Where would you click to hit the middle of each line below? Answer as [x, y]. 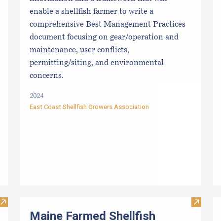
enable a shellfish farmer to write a [92, 12]
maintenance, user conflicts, [79, 50]
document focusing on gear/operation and [104, 37]
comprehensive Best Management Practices [108, 24]
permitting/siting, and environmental [97, 63]
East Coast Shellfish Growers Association [89, 107]
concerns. [47, 76]
